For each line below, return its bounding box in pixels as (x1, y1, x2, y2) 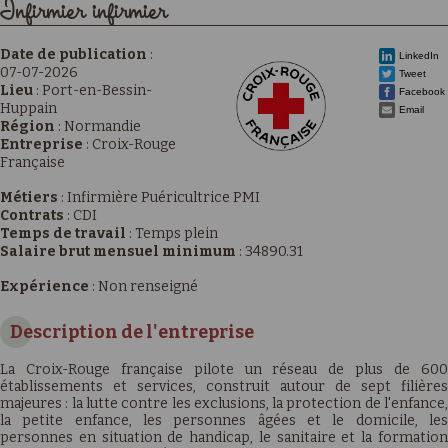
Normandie (64, 118, 141, 135)
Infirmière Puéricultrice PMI (67, 189, 260, 206)
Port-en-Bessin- (42, 82, 152, 99)
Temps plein (135, 225, 218, 242)
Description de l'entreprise (10, 321, 254, 343)
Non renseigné (98, 278, 198, 295)
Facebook (399, 86, 445, 97)
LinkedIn (399, 50, 439, 61)
